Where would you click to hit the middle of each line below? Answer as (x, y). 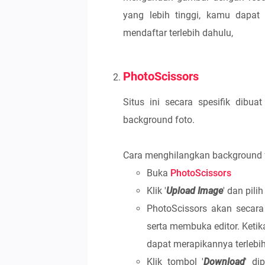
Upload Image (195, 191)
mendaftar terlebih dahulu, (178, 33)
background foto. (159, 120)
